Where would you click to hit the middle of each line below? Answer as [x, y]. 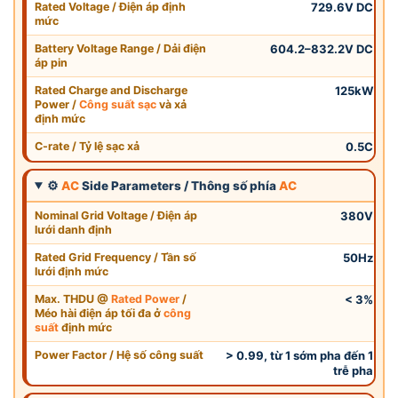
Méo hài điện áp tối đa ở [99, 313]
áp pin [51, 62]
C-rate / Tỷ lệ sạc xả [87, 146]
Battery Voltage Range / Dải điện [120, 48]
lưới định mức [72, 271]
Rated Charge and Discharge [111, 90]
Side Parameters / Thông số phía [179, 185]
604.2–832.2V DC [321, 48]
